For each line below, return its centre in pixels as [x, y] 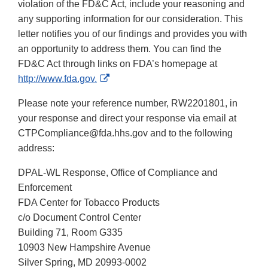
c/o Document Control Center [80, 218]
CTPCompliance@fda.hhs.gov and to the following [125, 133]
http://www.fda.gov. [57, 79]
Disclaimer [132, 108]
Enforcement [45, 188]
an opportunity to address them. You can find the [120, 49]
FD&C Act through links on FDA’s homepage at [118, 64]
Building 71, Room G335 [70, 233]
